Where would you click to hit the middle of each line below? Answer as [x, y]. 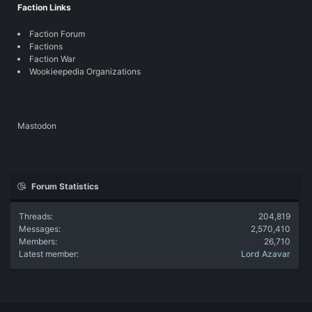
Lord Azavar [266, 254]
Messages [39, 229]
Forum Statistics [65, 187]
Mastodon [37, 126]
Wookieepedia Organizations [85, 72]
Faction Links [44, 8]
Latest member [48, 254]
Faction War [52, 59]
